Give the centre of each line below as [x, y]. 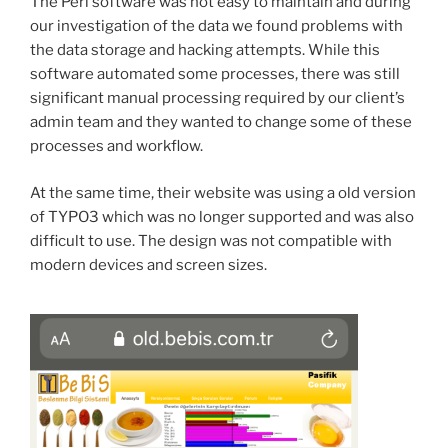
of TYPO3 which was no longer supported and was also [222, 216]
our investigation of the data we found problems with [216, 26]
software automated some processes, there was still [215, 74]
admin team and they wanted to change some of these [221, 122]
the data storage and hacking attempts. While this [205, 50]
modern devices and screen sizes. [148, 264]
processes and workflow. [116, 146]
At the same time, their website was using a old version [223, 192]
